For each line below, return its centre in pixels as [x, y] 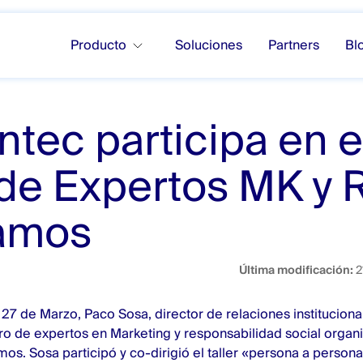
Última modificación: [297, 270]
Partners [294, 45]
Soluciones [209, 45]
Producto [98, 45]
